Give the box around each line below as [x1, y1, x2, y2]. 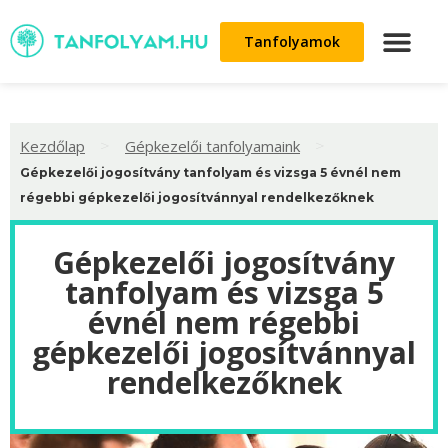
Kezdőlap [20, 135, 85, 156]
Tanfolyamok [244, 31, 340, 51]
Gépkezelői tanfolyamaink [125, 135, 300, 156]
